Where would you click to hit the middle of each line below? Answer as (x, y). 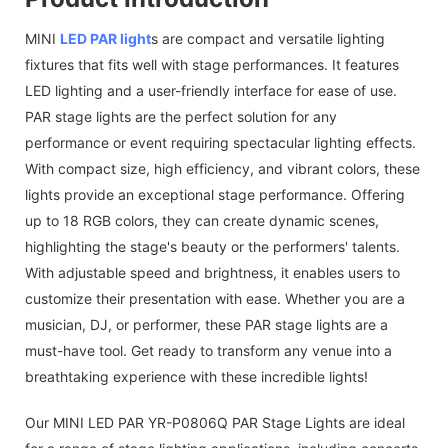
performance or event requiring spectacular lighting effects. (220, 142)
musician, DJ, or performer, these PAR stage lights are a (206, 324)
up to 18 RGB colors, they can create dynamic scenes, (202, 220)
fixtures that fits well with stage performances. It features (212, 64)
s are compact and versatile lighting (268, 38)
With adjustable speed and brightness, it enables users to (212, 272)
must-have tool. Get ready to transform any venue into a (208, 350)
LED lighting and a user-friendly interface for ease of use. (211, 90)
